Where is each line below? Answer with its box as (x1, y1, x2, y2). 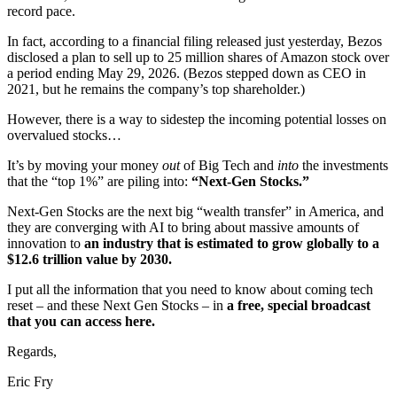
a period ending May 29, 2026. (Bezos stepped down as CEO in (7, 65, 366, 81)
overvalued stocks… (7, 127, 125, 143)
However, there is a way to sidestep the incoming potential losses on (7, 111, 386, 127)
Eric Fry (7, 373, 53, 389)
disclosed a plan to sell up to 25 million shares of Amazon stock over (7, 49, 389, 65)
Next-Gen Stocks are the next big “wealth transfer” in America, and (7, 203, 384, 219)
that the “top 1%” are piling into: (7, 173, 191, 189)
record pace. (7, 3, 75, 19)
